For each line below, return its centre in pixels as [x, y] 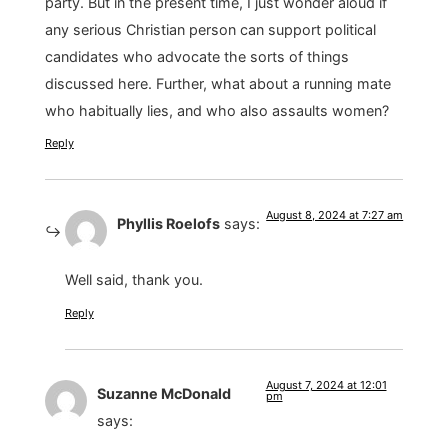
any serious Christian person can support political [210, 29]
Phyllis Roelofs [168, 223]
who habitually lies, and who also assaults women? [216, 110]
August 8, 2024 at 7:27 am [335, 214]
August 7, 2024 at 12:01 [326, 384]
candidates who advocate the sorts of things [196, 56]
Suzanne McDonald [163, 393]
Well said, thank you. [133, 280]
